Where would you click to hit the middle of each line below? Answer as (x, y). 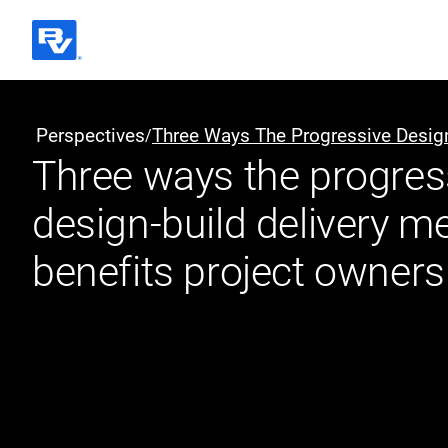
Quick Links (181, 212)
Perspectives (90, 135)
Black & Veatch (84, 89)
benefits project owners (238, 272)
